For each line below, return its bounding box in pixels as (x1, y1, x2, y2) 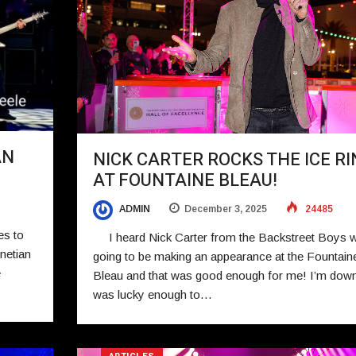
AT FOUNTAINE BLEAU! (92, 168, 277, 194)
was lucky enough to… (92, 287, 212, 301)
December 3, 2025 (184, 203, 267, 215)
